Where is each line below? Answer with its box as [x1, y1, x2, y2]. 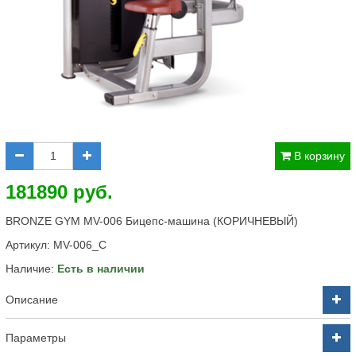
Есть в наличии [57, 262, 145, 275]
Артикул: [6, 238, 53, 251]
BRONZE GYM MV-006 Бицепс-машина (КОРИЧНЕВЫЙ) [6, 215, 298, 227]
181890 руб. [6, 181, 113, 203]
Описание [6, 293, 58, 306]
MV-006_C [53, 238, 106, 251]
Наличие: [6, 262, 57, 275]
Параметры [6, 331, 66, 344]
